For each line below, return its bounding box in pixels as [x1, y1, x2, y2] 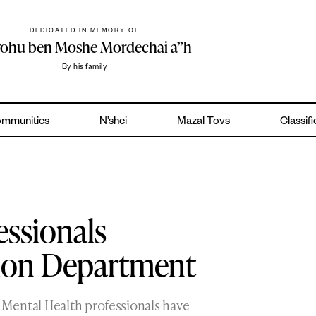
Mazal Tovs [176, 116, 230, 129]
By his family [61, 63, 108, 73]
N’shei [99, 116, 128, 129]
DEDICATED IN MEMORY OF [30, 28, 140, 36]
